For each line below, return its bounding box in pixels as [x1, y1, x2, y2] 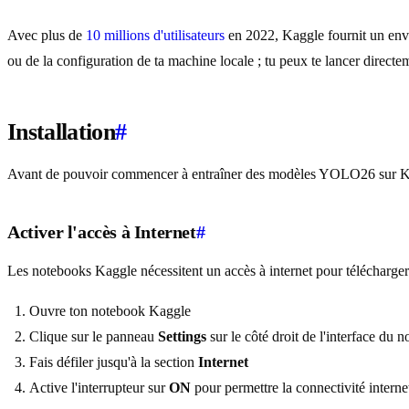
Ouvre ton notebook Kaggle [29, 303, 191, 320]
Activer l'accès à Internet [7, 222, 196, 243]
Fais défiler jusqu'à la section [29, 354, 198, 371]
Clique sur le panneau [29, 329, 158, 345]
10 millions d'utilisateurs [86, 27, 225, 44]
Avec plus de [7, 27, 86, 44]
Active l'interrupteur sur [29, 380, 169, 396]
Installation [7, 119, 116, 146]
